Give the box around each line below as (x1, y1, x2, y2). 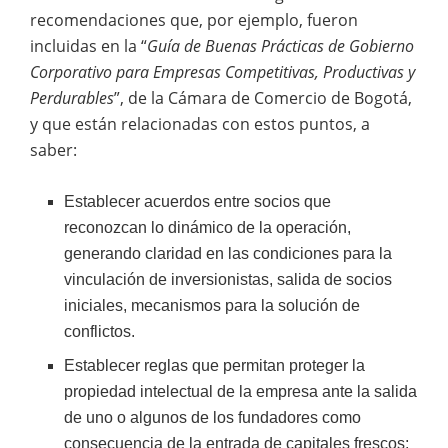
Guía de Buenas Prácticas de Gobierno (147, 34, 414, 57)
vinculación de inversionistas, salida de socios (64, 270, 393, 288)
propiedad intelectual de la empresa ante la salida (64, 382, 418, 400)
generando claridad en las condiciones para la (64, 244, 393, 262)
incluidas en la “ (30, 34, 147, 57)
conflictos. (64, 322, 136, 340)
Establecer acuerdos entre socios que (64, 192, 332, 210)
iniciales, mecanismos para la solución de (64, 296, 361, 314)
